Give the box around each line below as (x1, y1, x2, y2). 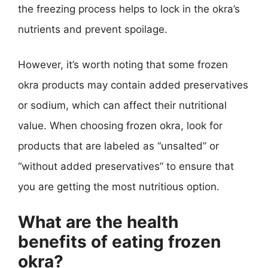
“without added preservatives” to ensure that (18, 160, 234, 172)
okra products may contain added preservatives (18, 79, 248, 91)
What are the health (18, 211, 178, 232)
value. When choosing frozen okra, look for (18, 120, 223, 132)
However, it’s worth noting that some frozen (18, 59, 228, 71)
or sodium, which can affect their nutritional (18, 99, 227, 111)
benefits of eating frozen (18, 231, 221, 252)
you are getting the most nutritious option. (18, 181, 220, 193)
